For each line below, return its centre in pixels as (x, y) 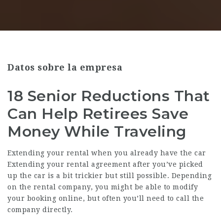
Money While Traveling (97, 131)
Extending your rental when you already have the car (107, 153)
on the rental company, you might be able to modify (103, 187)
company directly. (40, 210)
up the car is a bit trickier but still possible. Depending (110, 176)
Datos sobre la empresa (65, 67)
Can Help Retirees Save (98, 114)
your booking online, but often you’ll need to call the (106, 198)
